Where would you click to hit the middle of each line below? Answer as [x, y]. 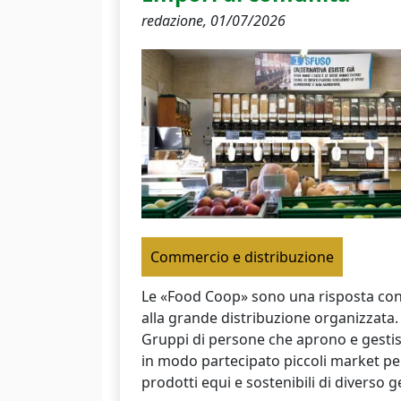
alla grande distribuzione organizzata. [270, 317]
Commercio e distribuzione [242, 256]
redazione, [176, 20]
